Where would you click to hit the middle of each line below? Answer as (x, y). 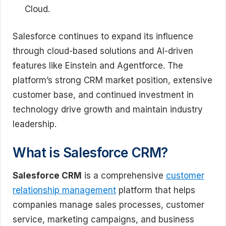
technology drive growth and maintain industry (108, 109)
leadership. (35, 124)
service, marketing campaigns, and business (103, 219)
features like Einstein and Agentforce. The (98, 66)
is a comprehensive (124, 175)
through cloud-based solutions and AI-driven (103, 51)
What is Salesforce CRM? (91, 152)
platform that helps (156, 190)
